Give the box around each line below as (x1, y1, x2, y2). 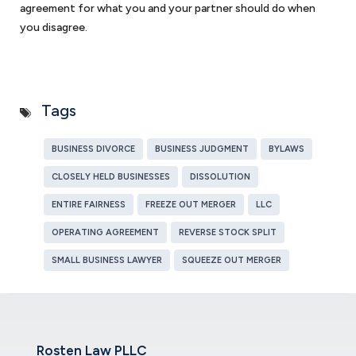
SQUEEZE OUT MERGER (182, 255, 281, 265)
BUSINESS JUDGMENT (155, 144, 249, 154)
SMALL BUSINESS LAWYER (52, 255, 162, 265)
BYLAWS (269, 144, 304, 154)
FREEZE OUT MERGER (145, 199, 236, 210)
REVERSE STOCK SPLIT (179, 227, 277, 238)
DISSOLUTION (190, 172, 250, 182)
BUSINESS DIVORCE (52, 144, 135, 154)
